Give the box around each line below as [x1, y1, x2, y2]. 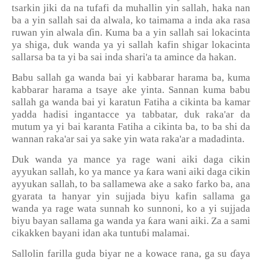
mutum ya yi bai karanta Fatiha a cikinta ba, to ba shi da [12, 121, 250, 132]
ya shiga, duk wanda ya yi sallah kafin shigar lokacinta [12, 39, 250, 50]
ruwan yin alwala [12, 27, 87, 38]
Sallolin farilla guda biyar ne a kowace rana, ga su [12, 248, 230, 259]
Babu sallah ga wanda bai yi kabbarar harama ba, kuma [12, 72, 250, 83]
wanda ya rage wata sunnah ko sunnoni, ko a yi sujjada [12, 203, 250, 214]
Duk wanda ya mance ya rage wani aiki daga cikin [12, 154, 250, 165]
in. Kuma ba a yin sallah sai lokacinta [92, 27, 250, 38]
